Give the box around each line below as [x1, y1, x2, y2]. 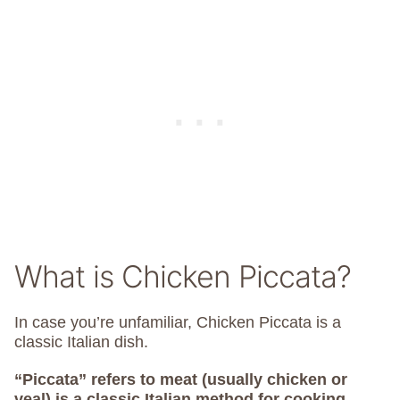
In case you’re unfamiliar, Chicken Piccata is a [14, 313, 341, 331]
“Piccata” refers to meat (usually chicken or [14, 371, 347, 388]
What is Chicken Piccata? [14, 258, 351, 295]
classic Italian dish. [14, 333, 148, 351]
